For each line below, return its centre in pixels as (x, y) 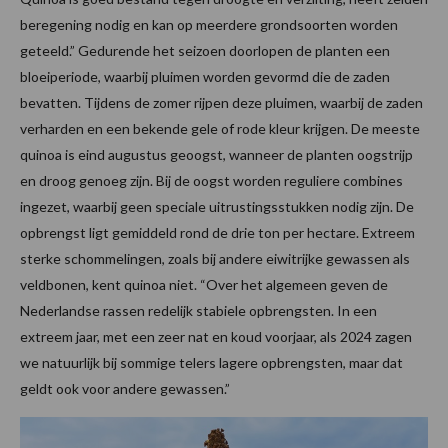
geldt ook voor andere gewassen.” (125, 388)
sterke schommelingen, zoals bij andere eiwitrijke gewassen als (215, 258)
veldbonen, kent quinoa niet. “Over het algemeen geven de (204, 284)
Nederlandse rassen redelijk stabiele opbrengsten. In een (198, 310)
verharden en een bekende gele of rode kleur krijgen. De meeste (220, 128)
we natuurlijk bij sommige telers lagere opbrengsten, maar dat (211, 362)
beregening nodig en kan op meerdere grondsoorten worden (209, 24)
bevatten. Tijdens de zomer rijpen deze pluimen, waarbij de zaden (221, 102)
